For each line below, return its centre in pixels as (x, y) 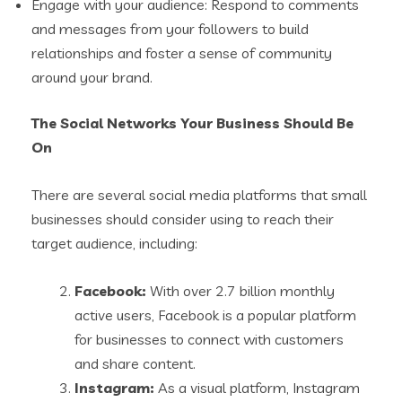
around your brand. (92, 77)
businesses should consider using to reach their (183, 218)
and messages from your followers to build (170, 28)
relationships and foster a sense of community (182, 52)
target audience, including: (114, 243)
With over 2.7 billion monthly (240, 290)
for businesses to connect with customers (209, 339)
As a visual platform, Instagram (257, 387)
